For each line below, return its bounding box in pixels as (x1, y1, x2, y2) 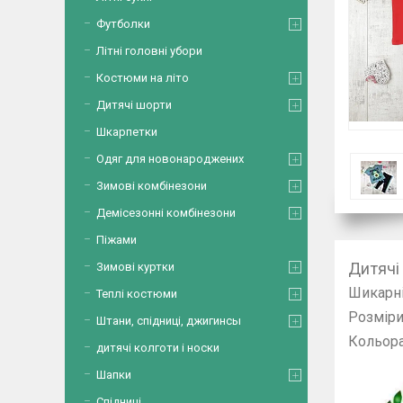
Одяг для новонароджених (96, 152, 244, 166)
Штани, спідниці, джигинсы (96, 314, 241, 327)
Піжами (96, 233, 137, 246)
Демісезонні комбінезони (96, 206, 236, 219)
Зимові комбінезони (96, 179, 207, 193)
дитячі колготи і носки (96, 341, 219, 354)
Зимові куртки (96, 260, 175, 273)
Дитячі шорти (96, 98, 172, 112)
